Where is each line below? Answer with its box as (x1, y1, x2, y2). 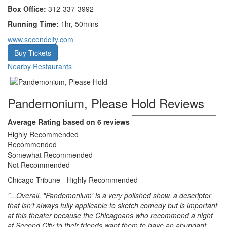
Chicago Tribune (8, 175, 60, 185)
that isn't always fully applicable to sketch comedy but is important (8, 200, 217, 210)
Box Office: (8, 4, 46, 14)
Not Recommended (8, 160, 70, 170)
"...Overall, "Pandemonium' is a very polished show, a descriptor (8, 190, 211, 200)
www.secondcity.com (8, 34, 73, 44)
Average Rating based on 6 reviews (8, 117, 130, 127)
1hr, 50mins (59, 19, 98, 29)
